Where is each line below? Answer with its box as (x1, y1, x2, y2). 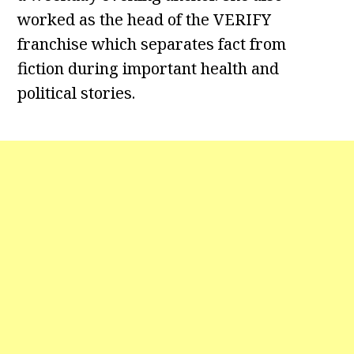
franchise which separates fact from (17, 33, 287, 55)
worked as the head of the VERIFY (17, 9, 272, 31)
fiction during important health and (17, 58, 280, 80)
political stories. (17, 82, 136, 104)
